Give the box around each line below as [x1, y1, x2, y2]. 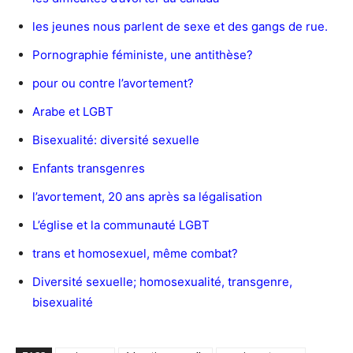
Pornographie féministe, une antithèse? [32, 46, 253, 62]
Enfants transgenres [32, 160, 145, 176]
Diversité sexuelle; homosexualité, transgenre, [32, 273, 292, 289]
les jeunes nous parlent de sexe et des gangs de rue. [32, 18, 328, 34]
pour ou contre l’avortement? [32, 75, 194, 91]
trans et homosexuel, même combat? [32, 245, 238, 261]
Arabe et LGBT [32, 103, 113, 119]
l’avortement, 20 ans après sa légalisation [32, 188, 262, 204]
